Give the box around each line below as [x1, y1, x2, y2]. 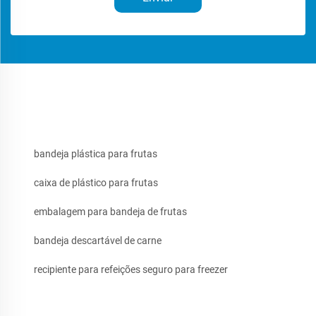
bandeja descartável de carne [34, 235, 162, 247]
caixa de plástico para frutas [34, 177, 158, 189]
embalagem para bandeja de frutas [34, 206, 187, 218]
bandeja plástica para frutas [34, 148, 157, 160]
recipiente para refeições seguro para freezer [34, 264, 228, 276]
